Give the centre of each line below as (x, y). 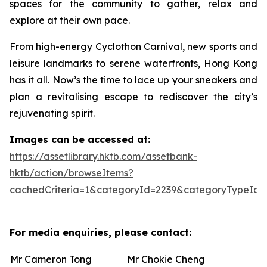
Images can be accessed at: (80, 139)
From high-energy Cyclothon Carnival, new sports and (133, 46)
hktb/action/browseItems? (72, 173)
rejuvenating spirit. (52, 113)
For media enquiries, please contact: (100, 232)
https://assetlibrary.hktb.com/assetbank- (103, 156)
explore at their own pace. (70, 20)
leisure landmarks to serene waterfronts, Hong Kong (133, 63)
